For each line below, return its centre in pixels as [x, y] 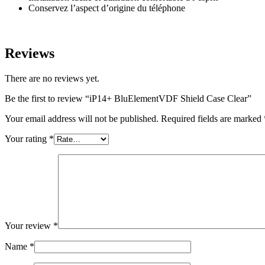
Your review [29, 226]
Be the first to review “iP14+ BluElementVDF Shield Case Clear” [128, 99]
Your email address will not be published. [82, 119]
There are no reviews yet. [52, 79]
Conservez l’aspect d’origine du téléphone [107, 8]
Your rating [27, 139]
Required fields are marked [212, 119]
